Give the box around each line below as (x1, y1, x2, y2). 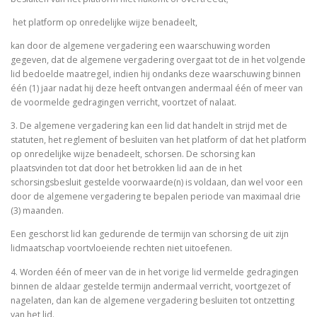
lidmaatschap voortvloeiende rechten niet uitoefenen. (11, 242, 234, 255)
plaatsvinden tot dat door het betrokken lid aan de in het (11, 162, 242, 175)
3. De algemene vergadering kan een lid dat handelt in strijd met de (11, 120, 287, 132)
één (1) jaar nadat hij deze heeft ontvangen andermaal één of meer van (11, 82, 303, 95)
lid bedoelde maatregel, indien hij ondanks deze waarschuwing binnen (11, 68, 301, 81)
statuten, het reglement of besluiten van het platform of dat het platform (11, 134, 306, 146)
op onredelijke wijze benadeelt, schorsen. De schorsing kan (11, 148, 255, 161)
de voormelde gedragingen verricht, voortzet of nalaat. (11, 96, 238, 109)
